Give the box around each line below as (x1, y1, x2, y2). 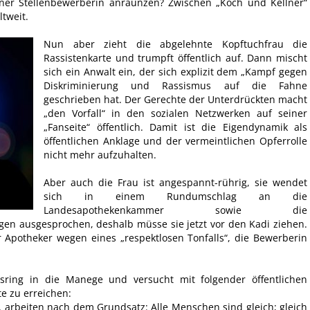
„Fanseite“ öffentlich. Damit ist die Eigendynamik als (44, 120, 307, 134)
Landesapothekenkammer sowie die (44, 203, 307, 217)
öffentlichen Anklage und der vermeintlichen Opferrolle (44, 134, 307, 148)
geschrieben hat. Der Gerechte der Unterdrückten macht (44, 93, 307, 107)
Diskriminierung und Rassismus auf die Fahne (44, 79, 307, 93)
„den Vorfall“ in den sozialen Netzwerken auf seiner (44, 107, 307, 120)
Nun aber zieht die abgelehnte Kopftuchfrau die (44, 37, 307, 51)
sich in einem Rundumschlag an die (44, 190, 307, 203)
